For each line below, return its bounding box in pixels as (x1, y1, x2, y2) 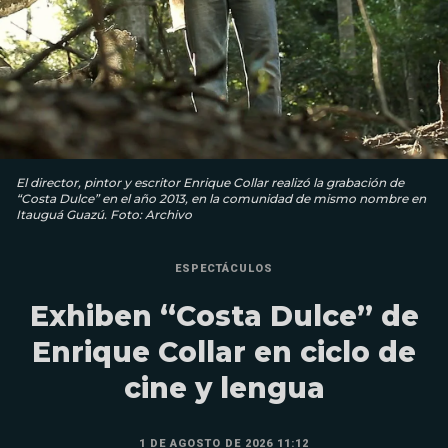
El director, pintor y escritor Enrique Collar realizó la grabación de (16, 174, 404, 190)
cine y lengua (123, 370, 325, 405)
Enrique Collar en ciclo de (32, 334, 416, 369)
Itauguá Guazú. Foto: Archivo (16, 206, 192, 222)
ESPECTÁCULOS (175, 261, 273, 275)
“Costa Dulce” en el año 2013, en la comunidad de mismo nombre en (16, 190, 426, 206)
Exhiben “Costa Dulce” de (29, 298, 419, 333)
